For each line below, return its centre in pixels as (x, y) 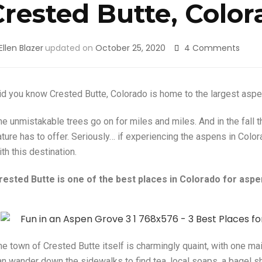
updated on (70, 48)
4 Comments (212, 48)
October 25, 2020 (130, 48)
